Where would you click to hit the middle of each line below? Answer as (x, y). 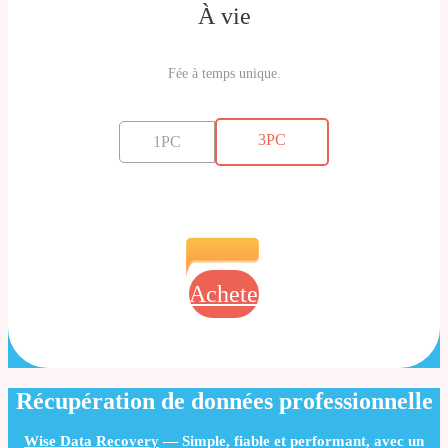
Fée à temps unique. (224, 74)
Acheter (228, 294)
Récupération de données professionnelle (224, 401)
